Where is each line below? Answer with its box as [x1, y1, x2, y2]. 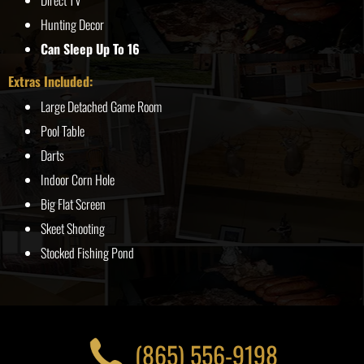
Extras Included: [8, 71, 93, 91]
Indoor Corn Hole [41, 170, 115, 189]
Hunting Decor [41, 15, 104, 34]
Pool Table [41, 121, 84, 141]
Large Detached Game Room [41, 97, 162, 116]
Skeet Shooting [41, 219, 105, 238]
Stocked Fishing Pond [41, 243, 134, 262]
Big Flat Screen [41, 194, 106, 214]
